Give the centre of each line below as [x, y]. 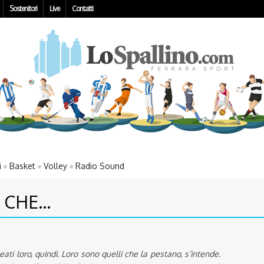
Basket [22, 166]
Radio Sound [100, 166]
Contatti [82, 9]
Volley [55, 166]
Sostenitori [23, 9]
